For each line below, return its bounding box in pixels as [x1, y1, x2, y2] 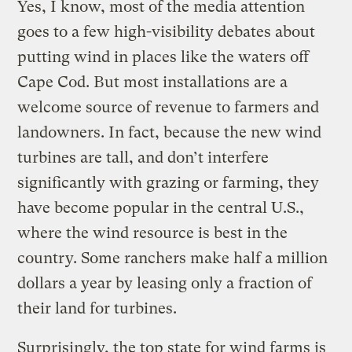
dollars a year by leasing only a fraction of [17, 273, 313, 292]
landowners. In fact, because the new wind [17, 123, 322, 141]
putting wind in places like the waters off [17, 47, 310, 66]
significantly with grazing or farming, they [17, 173, 320, 192]
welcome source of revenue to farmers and [17, 97, 320, 116]
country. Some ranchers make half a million [17, 248, 328, 267]
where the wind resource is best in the [17, 223, 288, 242]
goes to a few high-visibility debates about [17, 22, 316, 41]
